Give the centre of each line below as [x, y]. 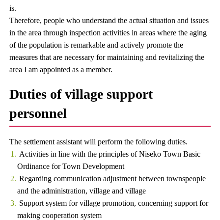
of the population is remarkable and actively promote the [96, 45]
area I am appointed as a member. [61, 69]
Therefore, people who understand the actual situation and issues [109, 20]
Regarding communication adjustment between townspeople [112, 179]
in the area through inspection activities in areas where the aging [108, 33]
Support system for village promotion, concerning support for [113, 203]
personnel [38, 113]
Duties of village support [81, 94]
